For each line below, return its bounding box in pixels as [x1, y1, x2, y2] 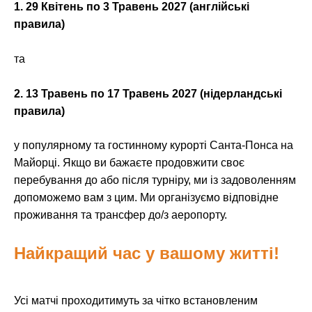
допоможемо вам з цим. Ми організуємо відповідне [14, 192, 279, 204]
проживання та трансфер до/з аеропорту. [14, 209, 227, 221]
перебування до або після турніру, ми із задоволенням [14, 174, 296, 187]
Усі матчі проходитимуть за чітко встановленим [14, 295, 258, 307]
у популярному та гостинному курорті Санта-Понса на [14, 139, 293, 152]
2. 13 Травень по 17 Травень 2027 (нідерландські [14, 88, 282, 100]
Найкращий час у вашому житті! [14, 244, 279, 263]
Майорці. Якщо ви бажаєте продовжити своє [14, 157, 244, 169]
